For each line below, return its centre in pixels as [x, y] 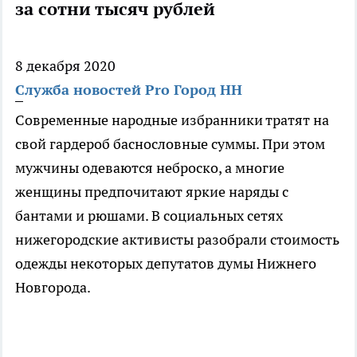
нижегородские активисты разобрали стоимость [177, 240]
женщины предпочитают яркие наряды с [152, 192]
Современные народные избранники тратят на [172, 120]
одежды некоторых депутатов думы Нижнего [166, 264]
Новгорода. [53, 288]
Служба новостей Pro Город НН [129, 90]
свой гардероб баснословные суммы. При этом [170, 144]
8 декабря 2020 [65, 66]
